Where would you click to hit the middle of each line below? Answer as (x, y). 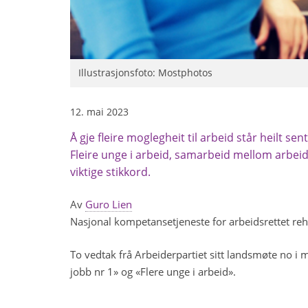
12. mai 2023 (99, 112)
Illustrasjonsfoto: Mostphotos (145, 73)
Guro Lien (109, 204)
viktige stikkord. (110, 172)
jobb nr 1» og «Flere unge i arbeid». (153, 271)
